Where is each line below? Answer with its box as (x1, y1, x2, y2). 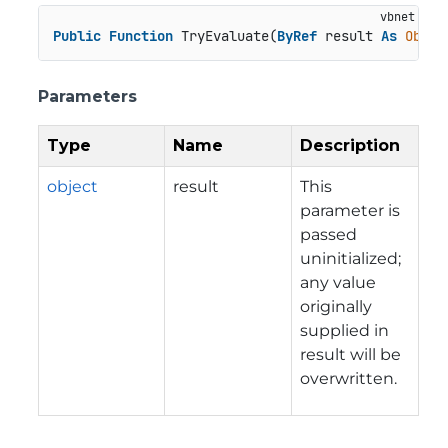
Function (108, 27, 173, 46)
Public (52, 27, 101, 46)
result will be (300, 344, 401, 364)
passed (300, 224, 357, 244)
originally (300, 296, 372, 316)
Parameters (38, 86, 137, 106)
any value (300, 272, 376, 292)
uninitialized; (300, 248, 401, 268)
